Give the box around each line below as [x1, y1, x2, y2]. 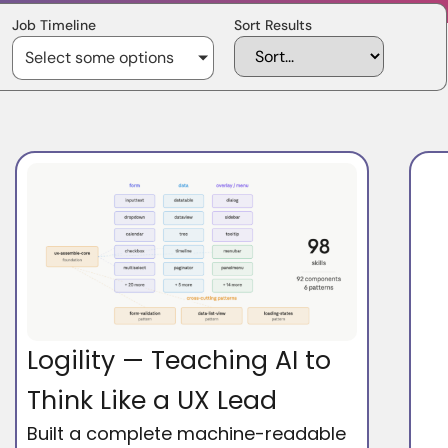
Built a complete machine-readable [27, 420, 347, 446]
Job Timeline [12, 15, 96, 34]
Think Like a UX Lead [27, 382, 278, 418]
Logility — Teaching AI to [27, 342, 332, 378]
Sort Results [234, 15, 312, 34]
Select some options [25, 46, 174, 68]
